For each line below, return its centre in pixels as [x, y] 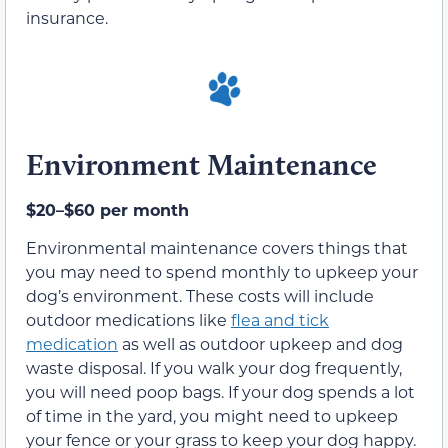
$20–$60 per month [107, 209]
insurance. [67, 18]
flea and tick [280, 320]
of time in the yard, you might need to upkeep [212, 416]
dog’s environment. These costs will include [200, 296]
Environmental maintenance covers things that [217, 248]
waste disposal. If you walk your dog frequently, [214, 368]
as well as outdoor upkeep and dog [260, 344]
